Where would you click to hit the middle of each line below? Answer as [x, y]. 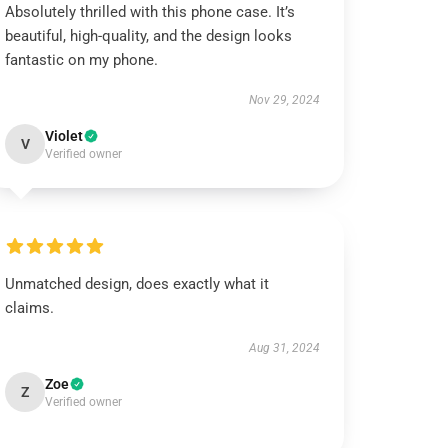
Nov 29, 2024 [284, 100]
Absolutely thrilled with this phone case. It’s [150, 12]
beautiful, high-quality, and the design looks [149, 36]
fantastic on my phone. [82, 60]
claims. [30, 308]
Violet [64, 136]
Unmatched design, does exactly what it [137, 284]
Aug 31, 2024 [284, 348]
